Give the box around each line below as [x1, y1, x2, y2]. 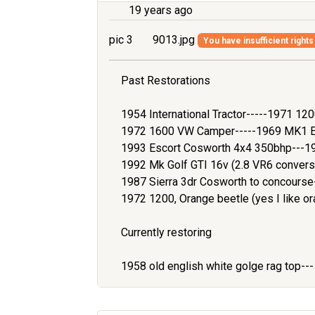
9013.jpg [150, 32, 198, 46]
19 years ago [129, 3, 193, 17]
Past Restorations [121, 73, 210, 87]
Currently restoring [121, 225, 212, 239]
